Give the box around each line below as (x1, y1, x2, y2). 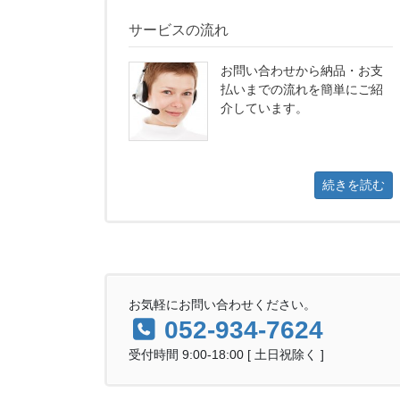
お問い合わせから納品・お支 (220, 62, 383, 78)
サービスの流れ (129, 22, 229, 38)
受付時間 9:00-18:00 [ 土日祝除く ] (129, 346, 324, 362)
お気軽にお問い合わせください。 (129, 296, 316, 312)
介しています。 (220, 100, 308, 115)
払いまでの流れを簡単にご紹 (220, 81, 383, 96)
